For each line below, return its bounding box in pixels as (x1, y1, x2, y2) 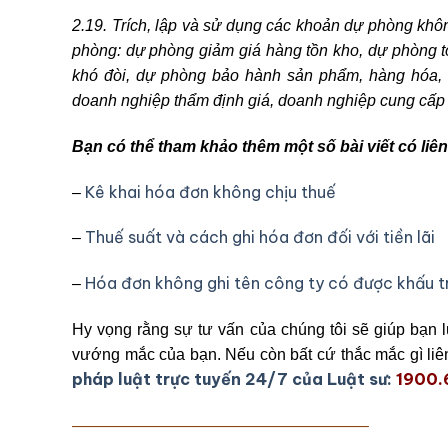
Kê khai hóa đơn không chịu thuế (85, 181, 336, 202)
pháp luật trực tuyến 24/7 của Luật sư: (72, 369, 392, 390)
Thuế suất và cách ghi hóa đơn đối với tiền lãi (85, 227, 435, 248)
